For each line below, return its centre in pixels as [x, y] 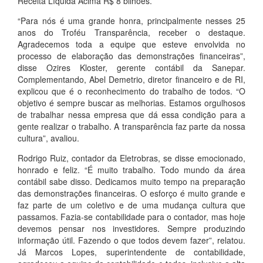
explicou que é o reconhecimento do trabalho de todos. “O [131, 91]
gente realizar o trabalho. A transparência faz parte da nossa [131, 127]
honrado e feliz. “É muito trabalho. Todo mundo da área [131, 170]
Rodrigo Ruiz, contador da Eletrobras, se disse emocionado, [131, 158]
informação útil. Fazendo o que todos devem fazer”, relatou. [131, 240]
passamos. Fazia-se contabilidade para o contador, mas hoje [131, 217]
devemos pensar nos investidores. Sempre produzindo [131, 229]
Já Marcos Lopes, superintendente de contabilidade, [131, 252]
